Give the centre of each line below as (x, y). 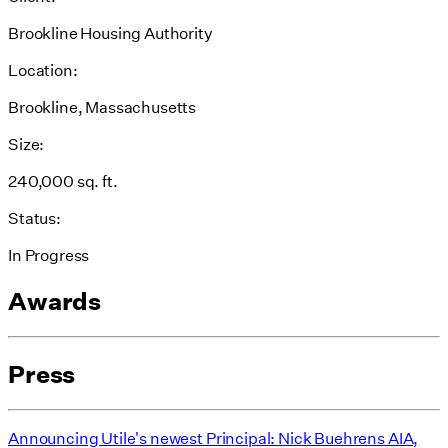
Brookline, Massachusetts (102, 107)
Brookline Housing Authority (110, 33)
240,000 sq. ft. (63, 181)
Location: (43, 70)
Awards (55, 300)
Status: (34, 218)
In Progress (49, 255)
